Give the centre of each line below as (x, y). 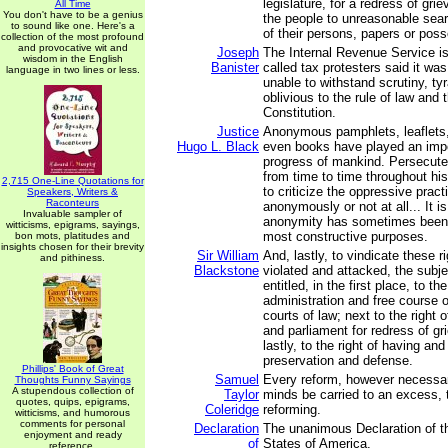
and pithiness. (72, 257)
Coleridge (232, 409)
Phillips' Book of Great (72, 368)
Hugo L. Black (218, 146)
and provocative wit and (72, 47)
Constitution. (299, 112)
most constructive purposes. (345, 236)
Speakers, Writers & (72, 191)
